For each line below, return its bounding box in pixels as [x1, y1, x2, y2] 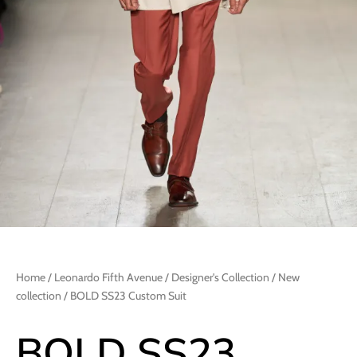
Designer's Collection [171, 270, 269, 284]
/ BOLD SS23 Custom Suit [61, 288, 186, 303]
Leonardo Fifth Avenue [54, 270, 163, 284]
